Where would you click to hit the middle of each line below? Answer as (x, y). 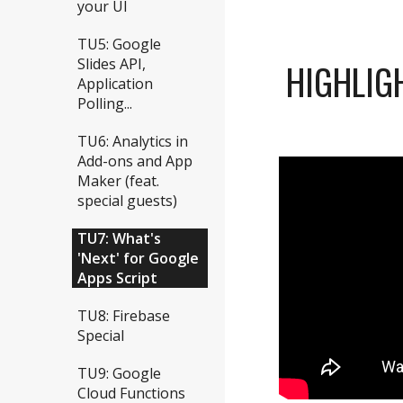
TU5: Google (119, 45)
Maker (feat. (118, 181)
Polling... (105, 104)
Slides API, (112, 64)
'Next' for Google (138, 259)
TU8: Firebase (124, 316)
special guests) (127, 201)
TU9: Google (119, 374)
